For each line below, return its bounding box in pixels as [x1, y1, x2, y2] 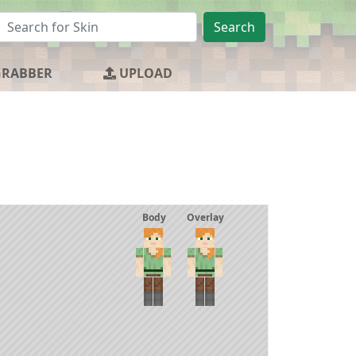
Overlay [187, 211, 224, 224]
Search [214, 18, 255, 36]
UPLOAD [116, 64, 172, 82]
